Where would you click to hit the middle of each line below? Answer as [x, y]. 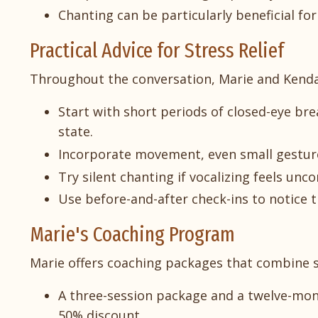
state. [76, 132]
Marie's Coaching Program [132, 235]
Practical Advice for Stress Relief [157, 51]
